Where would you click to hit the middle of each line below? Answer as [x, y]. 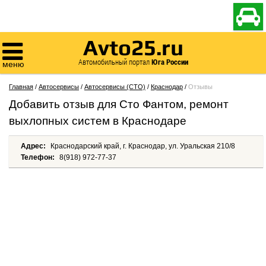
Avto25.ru [133, 47]
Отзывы [200, 87]
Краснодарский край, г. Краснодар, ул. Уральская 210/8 [142, 146]
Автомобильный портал [115, 62]
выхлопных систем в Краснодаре [98, 121]
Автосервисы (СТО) [115, 87]
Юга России [170, 62]
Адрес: [33, 146]
